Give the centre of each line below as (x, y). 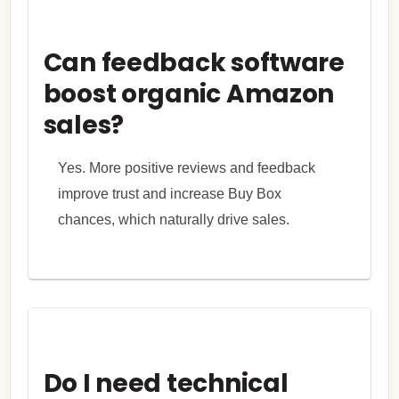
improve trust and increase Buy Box (169, 193)
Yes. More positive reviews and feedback (186, 167)
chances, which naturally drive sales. (173, 219)
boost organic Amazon (189, 94)
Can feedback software (194, 63)
